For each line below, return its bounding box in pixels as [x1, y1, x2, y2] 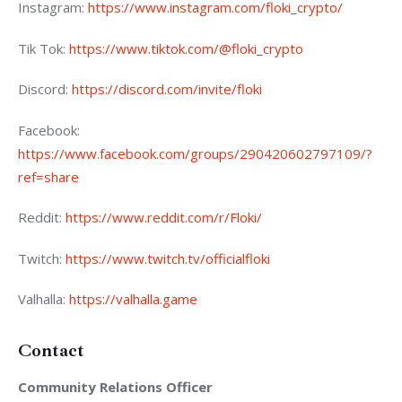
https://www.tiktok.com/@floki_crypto [69, 39, 303, 57]
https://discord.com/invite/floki [72, 80, 262, 99]
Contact [18, 339, 84, 363]
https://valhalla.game [69, 290, 197, 309]
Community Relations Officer [18, 378, 213, 397]
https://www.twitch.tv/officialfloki [66, 249, 270, 267]
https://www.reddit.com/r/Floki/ [66, 208, 262, 227]
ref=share [18, 167, 86, 186]
